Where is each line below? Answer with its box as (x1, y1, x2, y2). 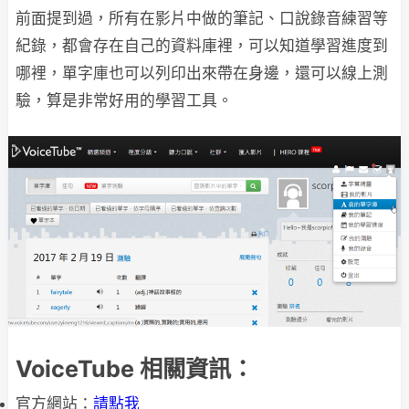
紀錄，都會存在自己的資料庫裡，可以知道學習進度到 (16, 37, 388, 56)
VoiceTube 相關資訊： (16, 354, 254, 383)
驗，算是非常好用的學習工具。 (16, 91, 233, 110)
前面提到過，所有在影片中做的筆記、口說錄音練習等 (16, 9, 388, 28)
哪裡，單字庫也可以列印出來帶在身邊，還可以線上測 (16, 64, 388, 83)
